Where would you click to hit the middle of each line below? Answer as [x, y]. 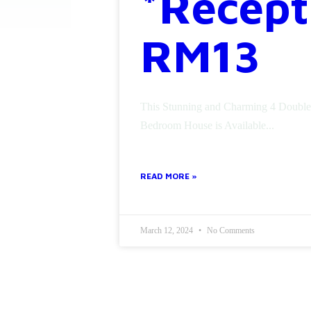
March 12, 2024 [168, 230]
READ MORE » [169, 176]
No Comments [230, 230]
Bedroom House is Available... [207, 125]
